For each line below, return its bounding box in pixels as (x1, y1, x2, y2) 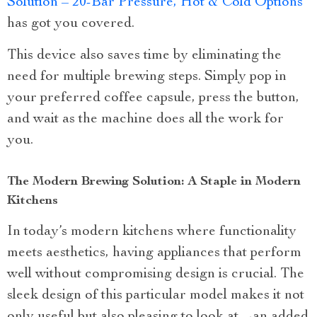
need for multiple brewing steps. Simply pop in (7, 69, 287, 84)
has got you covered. (7, 16, 134, 31)
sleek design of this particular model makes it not (7, 288, 304, 303)
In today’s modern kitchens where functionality (7, 224, 296, 239)
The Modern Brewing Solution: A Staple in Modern (7, 175, 301, 188)
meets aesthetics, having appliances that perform (7, 246, 301, 260)
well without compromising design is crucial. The (7, 267, 304, 282)
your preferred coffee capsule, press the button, (7, 91, 299, 105)
